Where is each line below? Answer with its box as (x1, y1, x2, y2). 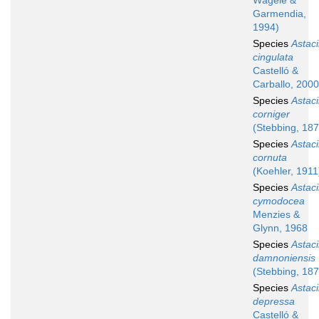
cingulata (253, 51, 293, 63)
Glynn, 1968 (253, 222, 308, 234)
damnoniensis (253, 252, 315, 264)
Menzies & (253, 209, 300, 221)
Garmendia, (253, 8, 306, 20)
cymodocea (253, 195, 305, 207)
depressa (253, 296, 295, 308)
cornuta (253, 152, 287, 164)
